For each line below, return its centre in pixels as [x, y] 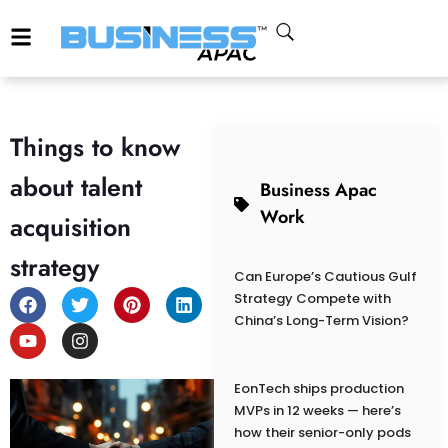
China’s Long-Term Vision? [321, 321]
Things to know [95, 147]
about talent [76, 187]
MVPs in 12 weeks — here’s [317, 411]
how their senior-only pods [322, 433]
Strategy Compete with [312, 299]
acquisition [70, 227]
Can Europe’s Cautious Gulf [325, 277]
